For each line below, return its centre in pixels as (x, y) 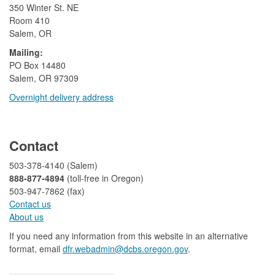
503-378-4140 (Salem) (53, 165)
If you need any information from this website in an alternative (129, 236)
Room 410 (29, 21)
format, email (36, 249)
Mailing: (26, 52)
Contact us (30, 204)
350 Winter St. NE (44, 8)
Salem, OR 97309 (44, 78)
